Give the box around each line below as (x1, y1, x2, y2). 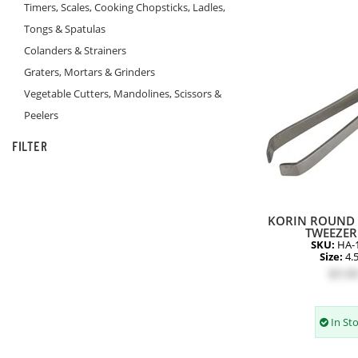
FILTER (12, 138, 47, 153)
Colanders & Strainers (24, 43, 126, 58)
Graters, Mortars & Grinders (24, 65, 155, 79)
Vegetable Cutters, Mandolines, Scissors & (24, 86, 221, 101)
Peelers (24, 108, 58, 122)
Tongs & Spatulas (24, 22, 105, 36)
